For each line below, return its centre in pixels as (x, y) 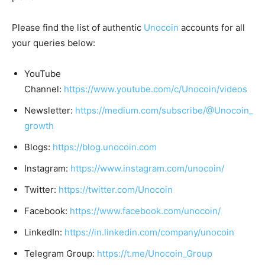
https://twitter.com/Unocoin (116, 190)
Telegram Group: (61, 254)
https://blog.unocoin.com (105, 147)
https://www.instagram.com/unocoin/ (147, 169)
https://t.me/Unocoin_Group (155, 254)
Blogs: (38, 147)
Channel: (44, 89)
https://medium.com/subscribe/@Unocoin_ (164, 111)
